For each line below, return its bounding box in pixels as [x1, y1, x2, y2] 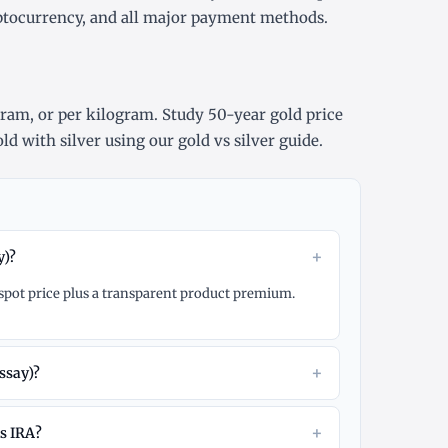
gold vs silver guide [178, 131, 319, 151]
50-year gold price [208, 105, 343, 125]
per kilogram [58, 105, 154, 125]
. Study [154, 105, 208, 125]
